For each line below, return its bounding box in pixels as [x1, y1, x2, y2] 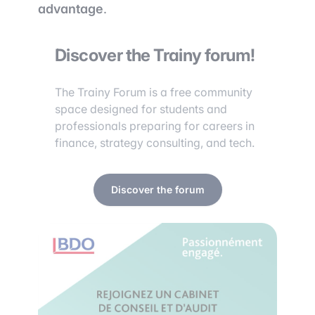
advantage [38, 1, 103, 16]
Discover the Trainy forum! [55, 45, 255, 65]
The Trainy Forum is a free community [55, 85, 252, 99]
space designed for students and [55, 102, 227, 116]
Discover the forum [110, 184, 205, 195]
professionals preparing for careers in [55, 119, 255, 133]
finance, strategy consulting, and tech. [55, 136, 255, 150]
